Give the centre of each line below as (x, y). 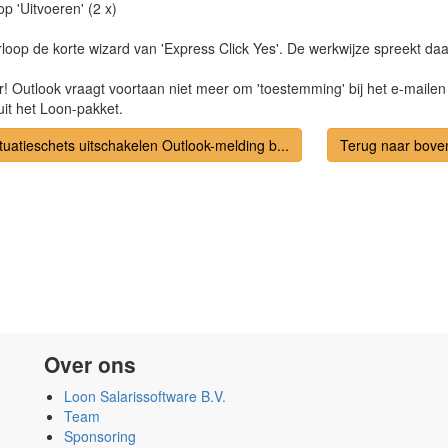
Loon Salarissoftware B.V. (145, 396)
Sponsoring (100, 436)
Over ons (90, 364)
